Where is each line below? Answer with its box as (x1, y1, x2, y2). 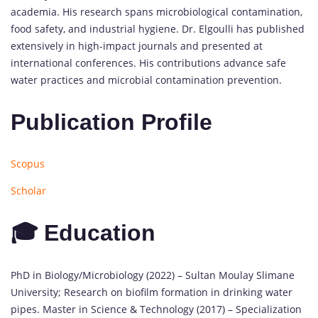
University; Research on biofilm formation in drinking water (11, 285, 292, 299)
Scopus (11, 157, 45, 171)
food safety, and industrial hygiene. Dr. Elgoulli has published (11, 22, 305, 36)
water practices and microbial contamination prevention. (11, 73, 282, 87)
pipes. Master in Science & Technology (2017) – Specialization (11, 302, 302, 316)
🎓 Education (11, 219, 155, 246)
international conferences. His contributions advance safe (11, 56, 286, 70)
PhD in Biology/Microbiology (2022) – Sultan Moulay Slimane (11, 268, 295, 282)
